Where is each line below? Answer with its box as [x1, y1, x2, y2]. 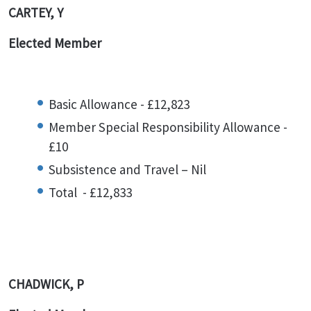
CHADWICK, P [8, 276, 84, 292]
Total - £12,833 [49, 184, 132, 201]
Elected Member [8, 35, 104, 51]
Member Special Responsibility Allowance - [49, 119, 287, 135]
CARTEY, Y [8, 4, 63, 21]
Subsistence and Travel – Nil [49, 161, 206, 178]
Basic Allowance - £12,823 [49, 96, 190, 112]
